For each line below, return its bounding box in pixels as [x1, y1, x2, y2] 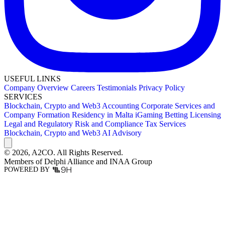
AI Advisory [102, 128, 142, 137]
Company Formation [4, 110, 72, 119]
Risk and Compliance [75, 119, 145, 128]
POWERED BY [4, 165, 50, 173]
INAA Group [109, 157, 152, 166]
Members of [4, 157, 44, 166]
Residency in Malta [72, 110, 135, 119]
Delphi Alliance [44, 157, 94, 166]
